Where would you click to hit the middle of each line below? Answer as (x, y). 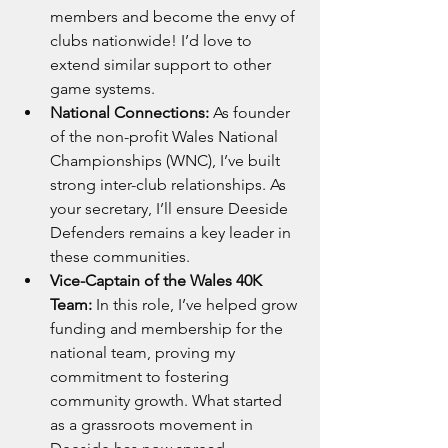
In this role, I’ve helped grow (196, 305)
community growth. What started (168, 401)
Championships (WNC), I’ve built (167, 161)
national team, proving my (144, 353)
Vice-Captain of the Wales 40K (158, 281)
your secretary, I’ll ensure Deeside (171, 209)
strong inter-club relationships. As (170, 185)
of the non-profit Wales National (166, 137)
